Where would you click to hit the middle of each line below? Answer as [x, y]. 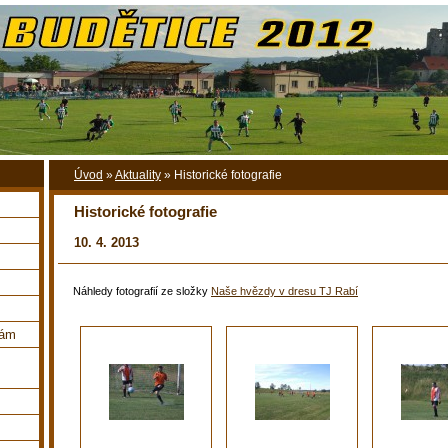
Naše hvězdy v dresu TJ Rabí [284, 290]
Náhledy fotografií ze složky [142, 290]
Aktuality [138, 175]
